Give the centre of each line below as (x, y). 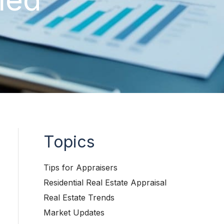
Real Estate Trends (79, 197)
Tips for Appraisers (80, 167)
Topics (69, 142)
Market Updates (74, 212)
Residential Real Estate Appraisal (105, 182)
